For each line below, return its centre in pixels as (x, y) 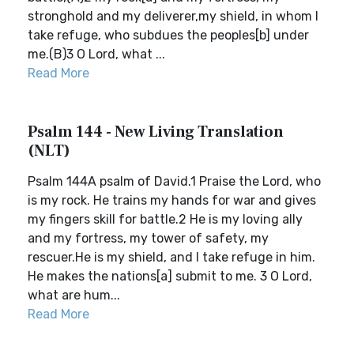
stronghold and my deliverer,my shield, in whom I (173, 16)
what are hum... (74, 295)
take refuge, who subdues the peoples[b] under (168, 35)
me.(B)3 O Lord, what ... (96, 54)
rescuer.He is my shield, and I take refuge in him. (171, 257)
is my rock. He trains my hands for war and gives (172, 200)
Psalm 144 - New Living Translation (156, 132)
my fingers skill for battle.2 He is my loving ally (165, 219)
